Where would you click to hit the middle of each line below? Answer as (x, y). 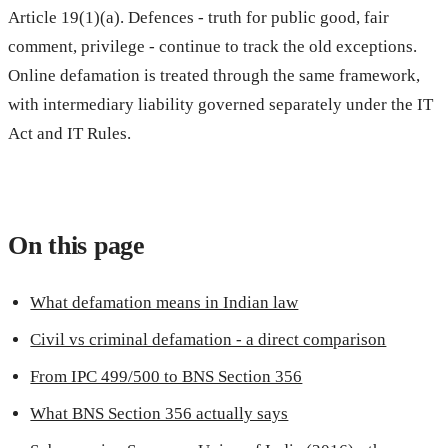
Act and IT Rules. (69, 133)
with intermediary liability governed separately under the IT (220, 104)
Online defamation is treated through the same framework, (214, 75)
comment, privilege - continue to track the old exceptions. (212, 46)
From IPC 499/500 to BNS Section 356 (166, 376)
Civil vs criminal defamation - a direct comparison (208, 339)
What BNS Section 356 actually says (159, 413)
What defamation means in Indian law (164, 302)
